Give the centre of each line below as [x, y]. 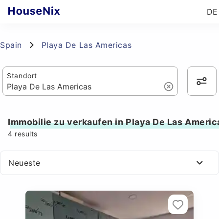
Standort [22, 76]
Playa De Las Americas [87, 45]
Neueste [24, 163]
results [25, 134]
